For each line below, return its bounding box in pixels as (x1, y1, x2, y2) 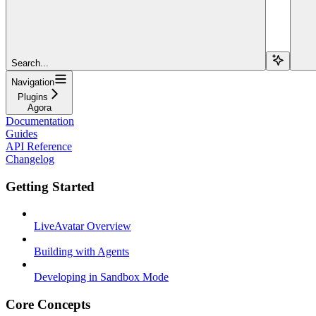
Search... (11, 57, 49, 68)
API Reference (6, 140, 72, 152)
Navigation (11, 76, 54, 87)
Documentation (6, 114, 74, 127)
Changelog (6, 152, 54, 165)
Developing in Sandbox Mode (34, 271, 169, 284)
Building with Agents (34, 245, 129, 258)
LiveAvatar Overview (34, 220, 131, 233)
